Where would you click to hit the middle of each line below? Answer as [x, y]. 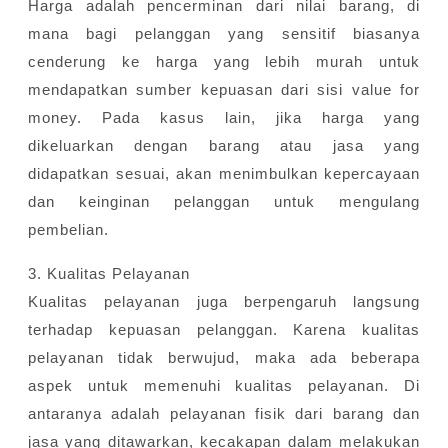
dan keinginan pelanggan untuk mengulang [224, 202]
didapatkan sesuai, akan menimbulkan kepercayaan [224, 174]
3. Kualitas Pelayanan [109, 274]
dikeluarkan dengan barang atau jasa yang [224, 146]
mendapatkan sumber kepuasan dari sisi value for [224, 90]
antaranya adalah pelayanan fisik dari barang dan [224, 414]
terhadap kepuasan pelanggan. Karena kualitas [224, 330]
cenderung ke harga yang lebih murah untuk [224, 62]
